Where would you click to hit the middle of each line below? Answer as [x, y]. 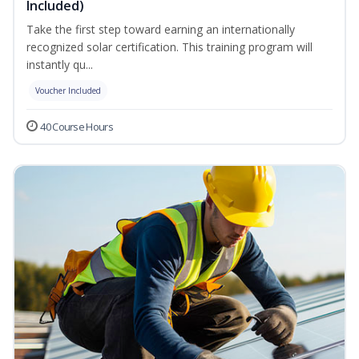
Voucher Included [68, 91]
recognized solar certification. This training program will [169, 47]
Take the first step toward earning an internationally [161, 30]
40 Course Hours [77, 127]
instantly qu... [60, 65]
